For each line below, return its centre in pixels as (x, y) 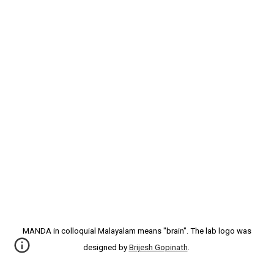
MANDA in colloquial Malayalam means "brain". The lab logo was (137, 231)
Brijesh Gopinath (158, 247)
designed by (106, 247)
